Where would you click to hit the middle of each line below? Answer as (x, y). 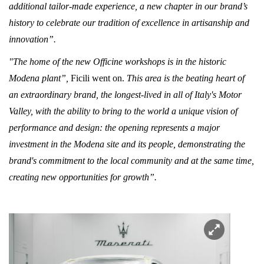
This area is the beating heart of (184, 78)
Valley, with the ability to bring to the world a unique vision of (123, 111)
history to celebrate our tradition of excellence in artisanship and (129, 23)
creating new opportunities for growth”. (83, 177)
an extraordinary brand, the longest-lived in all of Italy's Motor (125, 95)
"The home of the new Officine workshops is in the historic (118, 62)
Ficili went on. (98, 78)
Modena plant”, (40, 78)
